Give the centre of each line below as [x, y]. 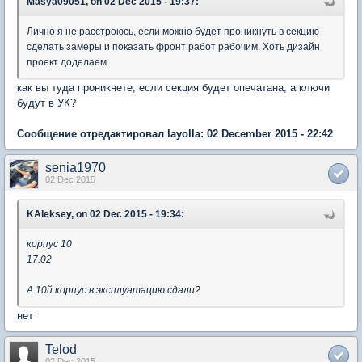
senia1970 [76, 168]
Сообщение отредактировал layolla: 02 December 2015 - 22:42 [175, 134]
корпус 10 [49, 244]
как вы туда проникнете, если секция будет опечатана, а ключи [173, 88]
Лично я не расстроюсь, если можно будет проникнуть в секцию [173, 32]
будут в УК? [46, 103]
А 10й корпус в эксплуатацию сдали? [115, 290]
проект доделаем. [68, 62]
